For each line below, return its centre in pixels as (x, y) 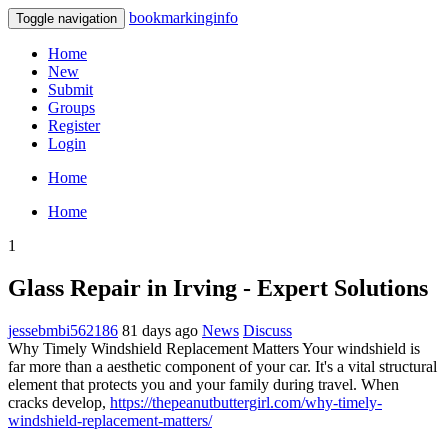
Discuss (267, 330)
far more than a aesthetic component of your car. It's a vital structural (222, 366)
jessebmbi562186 (63, 330)
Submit (70, 89)
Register (74, 125)
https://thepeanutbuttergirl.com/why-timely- (246, 402)
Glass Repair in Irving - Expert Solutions (218, 287)
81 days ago (160, 330)
